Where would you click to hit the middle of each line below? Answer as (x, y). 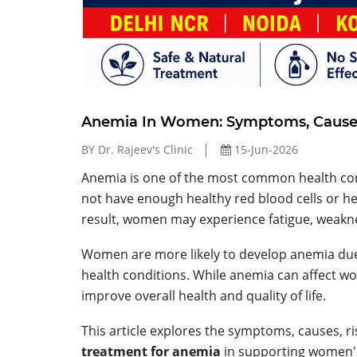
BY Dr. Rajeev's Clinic (137, 149)
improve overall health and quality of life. (204, 295)
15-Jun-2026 (265, 149)
